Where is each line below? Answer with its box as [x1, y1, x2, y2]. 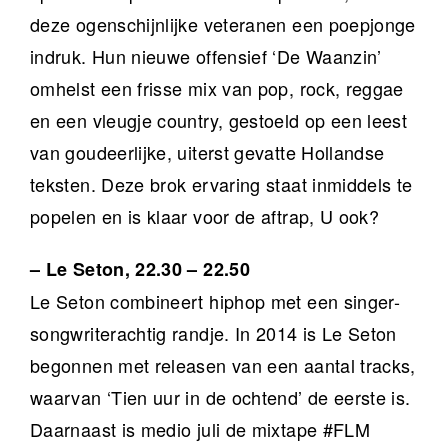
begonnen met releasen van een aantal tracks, [30, 352, 416, 379]
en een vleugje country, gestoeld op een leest [30, 107, 408, 134]
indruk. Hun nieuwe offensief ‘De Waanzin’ [30, 43, 382, 70]
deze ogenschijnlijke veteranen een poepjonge [30, 11, 416, 38]
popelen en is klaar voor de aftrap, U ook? [30, 203, 380, 230]
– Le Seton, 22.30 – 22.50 [30, 256, 250, 283]
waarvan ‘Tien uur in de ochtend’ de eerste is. [30, 384, 411, 411]
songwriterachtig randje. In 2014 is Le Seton [30, 320, 397, 347]
